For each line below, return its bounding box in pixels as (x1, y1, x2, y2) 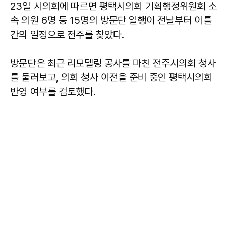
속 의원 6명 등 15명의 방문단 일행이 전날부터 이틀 (10, 14, 212, 27)
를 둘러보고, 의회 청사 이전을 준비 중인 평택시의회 (10, 71, 212, 84)
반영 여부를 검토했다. (10, 85, 96, 98)
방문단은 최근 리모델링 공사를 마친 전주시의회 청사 (10, 57, 216, 70)
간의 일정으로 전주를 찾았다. (10, 28, 124, 41)
